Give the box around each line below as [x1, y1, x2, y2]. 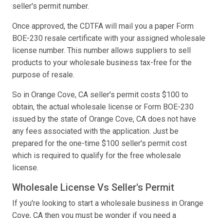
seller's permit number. [12, 1, 89, 11]
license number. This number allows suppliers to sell [12, 46, 191, 55]
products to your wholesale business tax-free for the [12, 58, 192, 68]
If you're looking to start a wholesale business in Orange [12, 199, 203, 208]
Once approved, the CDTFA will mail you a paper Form [12, 21, 194, 31]
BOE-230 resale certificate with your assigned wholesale [12, 34, 205, 43]
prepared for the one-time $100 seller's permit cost [12, 139, 187, 148]
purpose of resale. [12, 70, 74, 80]
